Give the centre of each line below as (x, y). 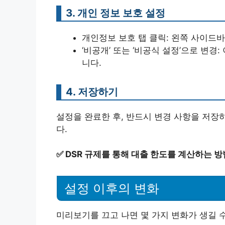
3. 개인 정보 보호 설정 (116, 13)
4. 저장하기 (92, 91)
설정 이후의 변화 (112, 188)
